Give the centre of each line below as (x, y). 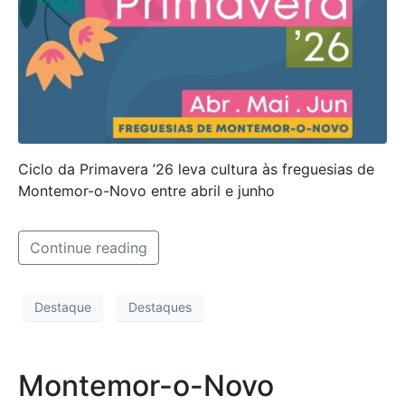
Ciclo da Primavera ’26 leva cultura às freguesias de (196, 169)
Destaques (160, 307)
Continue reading (89, 247)
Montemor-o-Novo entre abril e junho (146, 190)
